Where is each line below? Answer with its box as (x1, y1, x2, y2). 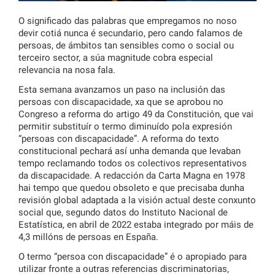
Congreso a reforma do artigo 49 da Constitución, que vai (18, 109, 254, 120)
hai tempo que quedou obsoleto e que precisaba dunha (18, 182, 244, 194)
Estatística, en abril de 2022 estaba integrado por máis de (18, 219, 254, 231)
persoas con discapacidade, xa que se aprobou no (18, 96, 223, 108)
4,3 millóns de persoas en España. (18, 231, 158, 243)
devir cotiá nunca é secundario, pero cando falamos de (18, 28, 242, 39)
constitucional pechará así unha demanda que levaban (18, 145, 241, 157)
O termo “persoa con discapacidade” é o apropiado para (18, 251, 247, 263)
